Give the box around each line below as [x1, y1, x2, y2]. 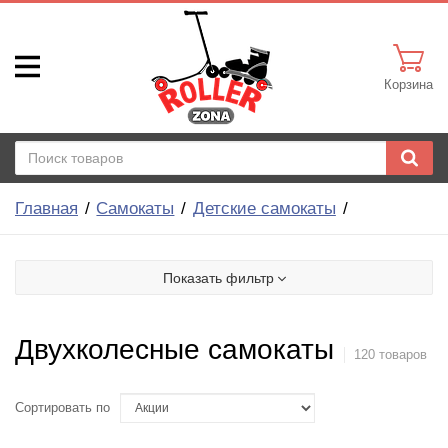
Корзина [384, 77, 433, 92]
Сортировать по [15, 401, 110, 416]
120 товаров [353, 348, 427, 363]
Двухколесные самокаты [15, 334, 334, 366]
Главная [15, 199, 78, 218]
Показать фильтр [162, 270, 274, 287]
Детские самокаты [192, 199, 336, 218]
